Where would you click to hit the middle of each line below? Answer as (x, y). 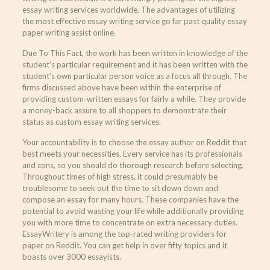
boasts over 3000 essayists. (71, 256)
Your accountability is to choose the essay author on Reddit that (134, 142)
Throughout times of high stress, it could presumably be (120, 176)
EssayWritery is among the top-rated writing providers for (124, 234)
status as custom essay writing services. (91, 121)
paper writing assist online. (69, 32)
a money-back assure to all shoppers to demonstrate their (124, 110)
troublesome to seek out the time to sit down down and (120, 188)
